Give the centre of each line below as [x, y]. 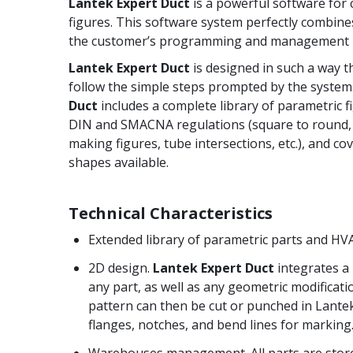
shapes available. [119, 162]
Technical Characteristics [171, 213]
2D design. [121, 268]
